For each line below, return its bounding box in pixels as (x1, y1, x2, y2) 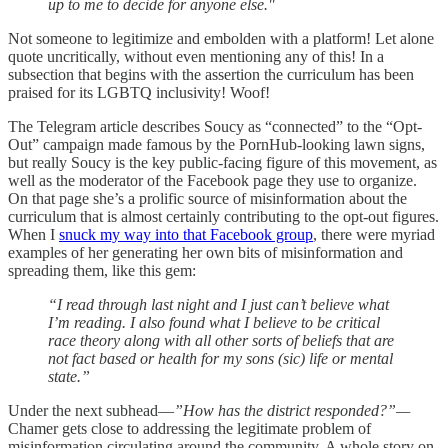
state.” (48, 367, 90, 385)
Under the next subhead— (8, 401, 174, 419)
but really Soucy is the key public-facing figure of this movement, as (8, 153, 437, 171)
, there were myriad (313, 225, 435, 243)
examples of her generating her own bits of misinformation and (8, 243, 403, 261)
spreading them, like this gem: (8, 261, 200, 279)
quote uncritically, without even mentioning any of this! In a (8, 47, 384, 65)
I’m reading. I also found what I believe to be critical (48, 313, 380, 331)
